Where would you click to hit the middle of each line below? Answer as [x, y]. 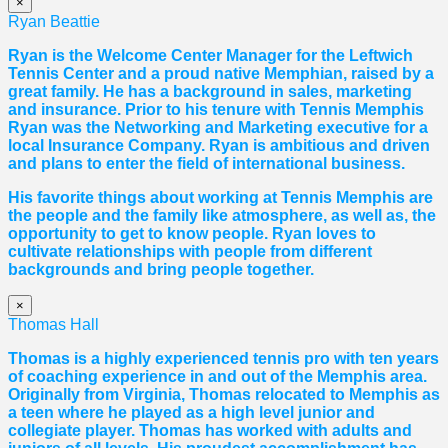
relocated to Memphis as [345, 394]
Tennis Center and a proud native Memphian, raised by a [221, 73]
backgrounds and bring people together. [161, 269]
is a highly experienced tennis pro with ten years [254, 358]
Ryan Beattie [54, 21]
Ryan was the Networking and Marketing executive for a [218, 127]
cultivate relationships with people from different [190, 251]
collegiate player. [73, 430]
